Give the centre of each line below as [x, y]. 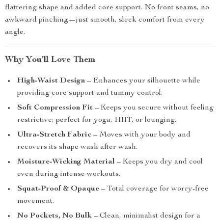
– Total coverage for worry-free [154, 189]
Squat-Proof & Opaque [58, 189]
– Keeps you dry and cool [159, 162]
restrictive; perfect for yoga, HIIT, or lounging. [97, 120]
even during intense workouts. [69, 174]
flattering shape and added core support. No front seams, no [107, 8]
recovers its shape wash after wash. [77, 147]
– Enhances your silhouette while [143, 81]
